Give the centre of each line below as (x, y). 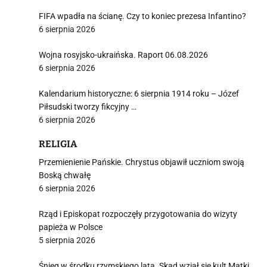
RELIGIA (58, 144)
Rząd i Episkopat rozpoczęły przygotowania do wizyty (138, 214)
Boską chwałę (65, 175)
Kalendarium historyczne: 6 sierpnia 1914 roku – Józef (139, 94)
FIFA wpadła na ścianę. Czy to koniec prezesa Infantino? (142, 16)
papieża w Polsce (71, 227)
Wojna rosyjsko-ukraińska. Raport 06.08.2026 (123, 55)
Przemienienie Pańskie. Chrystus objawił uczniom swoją (142, 162)
